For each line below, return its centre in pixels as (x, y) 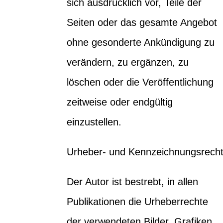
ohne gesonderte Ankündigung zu (141, 42)
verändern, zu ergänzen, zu (128, 62)
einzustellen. (94, 122)
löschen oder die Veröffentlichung (140, 82)
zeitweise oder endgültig (120, 102)
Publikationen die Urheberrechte (138, 201)
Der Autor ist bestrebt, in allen (133, 181)
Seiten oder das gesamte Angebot (142, 22)
